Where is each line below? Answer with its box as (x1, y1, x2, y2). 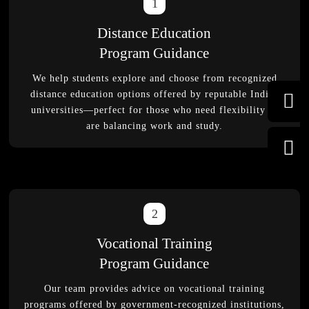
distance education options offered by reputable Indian (30, 89, 279, 99)
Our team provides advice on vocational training (44, 283, 265, 294)
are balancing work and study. (86, 121, 223, 131)
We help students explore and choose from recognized (32, 73, 277, 83)
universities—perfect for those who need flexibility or (30, 105, 279, 115)
